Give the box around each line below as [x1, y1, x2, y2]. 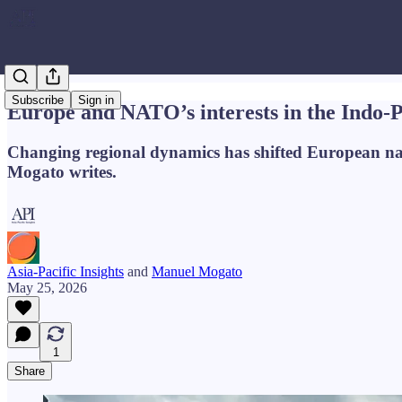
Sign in [78, 93, 114, 107]
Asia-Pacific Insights [7, 263, 124, 279]
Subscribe [12, 93, 64, 107]
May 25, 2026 [7, 279, 87, 295]
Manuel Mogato [152, 263, 242, 279]
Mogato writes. [7, 162, 117, 181]
